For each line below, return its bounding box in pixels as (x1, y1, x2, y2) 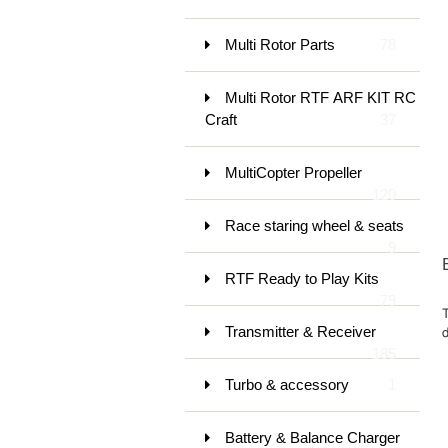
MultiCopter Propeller (224, 163, 362, 181)
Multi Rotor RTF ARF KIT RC (224, 88, 416, 106)
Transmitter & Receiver (224, 322, 376, 340)
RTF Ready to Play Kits (224, 269, 379, 287)
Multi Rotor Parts (224, 35, 335, 53)
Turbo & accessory (224, 375, 349, 393)
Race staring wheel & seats (224, 216, 404, 234)
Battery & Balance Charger (224, 428, 400, 446)
